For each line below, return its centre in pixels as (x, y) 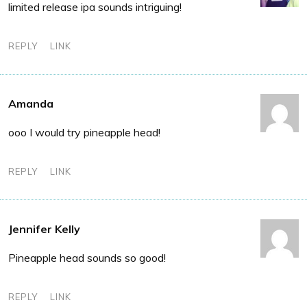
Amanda (31, 103)
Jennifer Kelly (44, 229)
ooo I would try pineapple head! (84, 132)
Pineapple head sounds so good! (87, 257)
